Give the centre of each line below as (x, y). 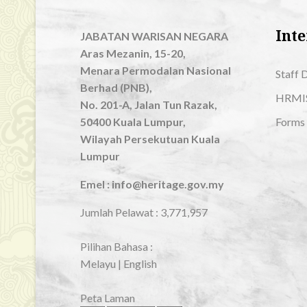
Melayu (98, 263)
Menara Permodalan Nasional (156, 70)
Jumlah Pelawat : (120, 212)
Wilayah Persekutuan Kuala (150, 139)
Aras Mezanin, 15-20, (133, 53)
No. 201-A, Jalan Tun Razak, (149, 105)
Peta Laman (108, 298)
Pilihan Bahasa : (116, 246)
